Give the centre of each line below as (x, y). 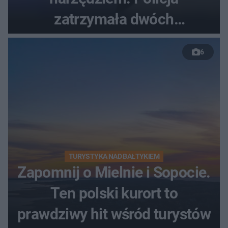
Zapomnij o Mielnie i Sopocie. (114, 172)
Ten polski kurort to (114, 193)
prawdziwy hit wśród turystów (114, 214)
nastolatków (114, 40)
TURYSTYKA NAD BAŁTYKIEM (114, 156)
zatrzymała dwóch (114, 19)
